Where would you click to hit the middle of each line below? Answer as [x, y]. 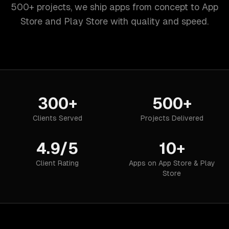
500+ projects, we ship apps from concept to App [114, 7]
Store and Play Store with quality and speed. [114, 21]
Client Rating [57, 163]
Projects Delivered [172, 118]
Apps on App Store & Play [172, 163]
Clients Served [57, 118]
